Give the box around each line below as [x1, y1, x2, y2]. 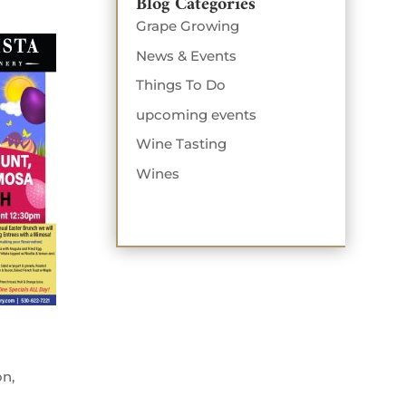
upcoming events [136, 105, 257, 123]
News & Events [136, 46, 237, 64]
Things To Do [136, 76, 227, 94]
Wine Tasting [136, 135, 227, 153]
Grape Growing [136, 17, 240, 35]
